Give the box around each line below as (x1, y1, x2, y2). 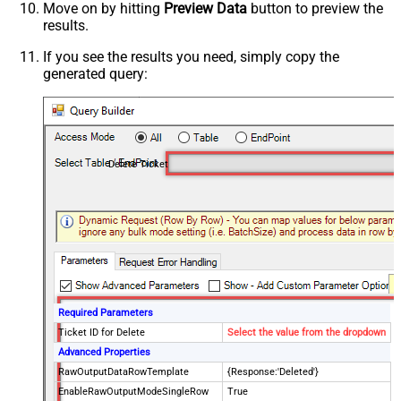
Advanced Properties (58, 346, 151, 359)
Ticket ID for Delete (58, 327, 146, 339)
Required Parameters (58, 307, 154, 320)
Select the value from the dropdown (227, 327, 387, 339)
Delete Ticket (107, 158, 168, 170)
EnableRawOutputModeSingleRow (58, 386, 209, 398)
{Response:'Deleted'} (227, 366, 320, 379)
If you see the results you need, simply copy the (43, 47, 339, 65)
